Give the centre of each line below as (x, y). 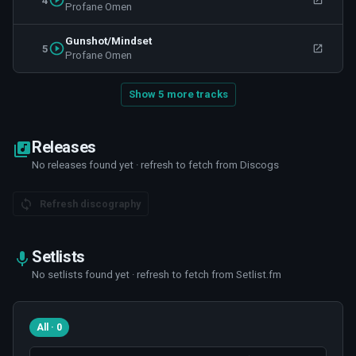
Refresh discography (90, 204)
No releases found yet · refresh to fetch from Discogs (155, 165)
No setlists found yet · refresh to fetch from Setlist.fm (157, 275)
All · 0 (49, 327)
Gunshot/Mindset (108, 41)
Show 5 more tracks (178, 94)
